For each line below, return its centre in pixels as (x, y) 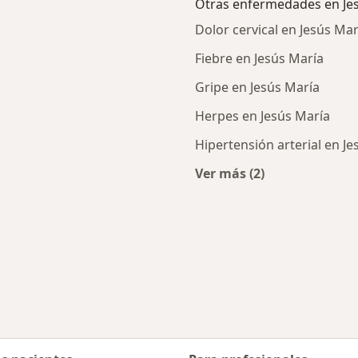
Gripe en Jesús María (257, 88)
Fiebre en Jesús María (259, 59)
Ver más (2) (230, 174)
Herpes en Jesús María (263, 116)
